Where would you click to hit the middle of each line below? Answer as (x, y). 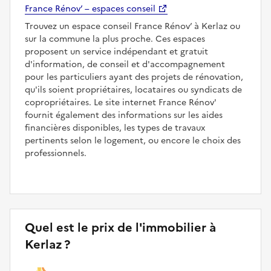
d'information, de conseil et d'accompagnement (125, 65)
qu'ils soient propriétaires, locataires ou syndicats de (133, 90)
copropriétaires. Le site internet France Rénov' (121, 103)
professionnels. (56, 154)
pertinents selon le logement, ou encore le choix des (133, 141)
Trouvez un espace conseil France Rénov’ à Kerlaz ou (132, 27)
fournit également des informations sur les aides (124, 116)
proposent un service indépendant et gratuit (116, 52)
